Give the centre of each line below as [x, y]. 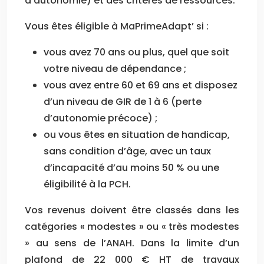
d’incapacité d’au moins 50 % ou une [131, 167]
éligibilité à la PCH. [87, 184]
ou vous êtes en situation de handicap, [137, 134]
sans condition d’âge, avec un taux [127, 151]
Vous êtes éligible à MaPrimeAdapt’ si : [117, 26]
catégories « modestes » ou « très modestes [132, 226]
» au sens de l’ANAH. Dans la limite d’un [132, 243]
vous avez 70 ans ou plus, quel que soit [136, 52]
